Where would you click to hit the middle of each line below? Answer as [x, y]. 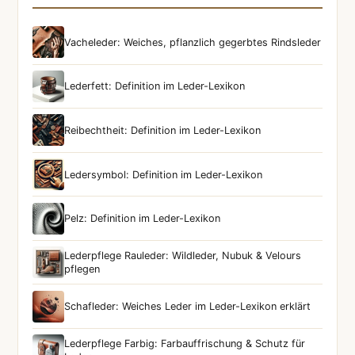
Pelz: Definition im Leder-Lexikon [143, 219]
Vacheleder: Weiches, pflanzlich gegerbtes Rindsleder [193, 42]
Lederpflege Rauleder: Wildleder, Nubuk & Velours [183, 256]
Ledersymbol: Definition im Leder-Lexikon [164, 174]
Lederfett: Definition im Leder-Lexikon [155, 86]
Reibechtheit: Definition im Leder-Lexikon [163, 130]
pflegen [82, 269]
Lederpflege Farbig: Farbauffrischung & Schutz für [185, 344]
